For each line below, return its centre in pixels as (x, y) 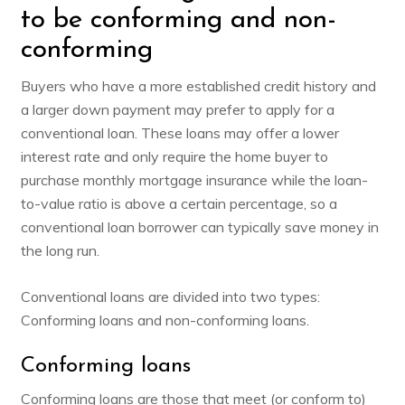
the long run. (60, 250)
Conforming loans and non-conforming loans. (165, 320)
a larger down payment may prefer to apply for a (177, 109)
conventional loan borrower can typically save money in (199, 226)
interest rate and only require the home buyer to (174, 156)
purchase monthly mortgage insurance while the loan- (194, 179)
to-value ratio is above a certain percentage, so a (179, 203)
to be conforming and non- (178, 20)
